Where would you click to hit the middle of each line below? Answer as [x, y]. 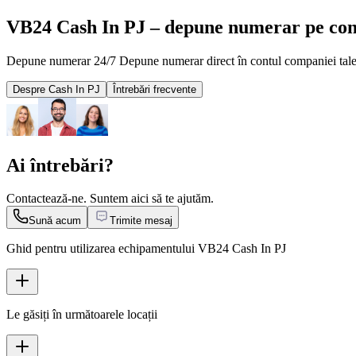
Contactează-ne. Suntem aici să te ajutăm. [110, 199]
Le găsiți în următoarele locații [82, 315]
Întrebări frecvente [155, 89]
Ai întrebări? [60, 165]
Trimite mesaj [141, 221]
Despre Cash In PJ [56, 89]
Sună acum [55, 221]
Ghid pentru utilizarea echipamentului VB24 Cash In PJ [146, 249]
